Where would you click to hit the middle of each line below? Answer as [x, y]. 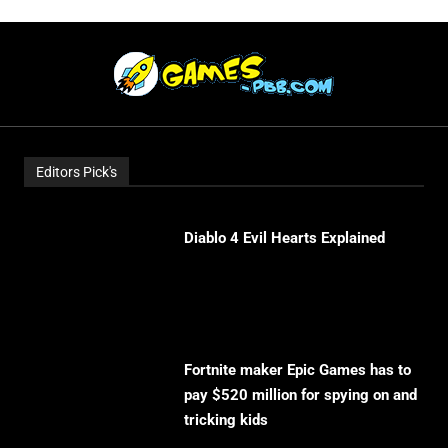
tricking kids [226, 420]
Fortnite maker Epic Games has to [297, 370]
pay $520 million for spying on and [300, 395]
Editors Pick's [76, 172]
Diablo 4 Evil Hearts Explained [284, 238]
